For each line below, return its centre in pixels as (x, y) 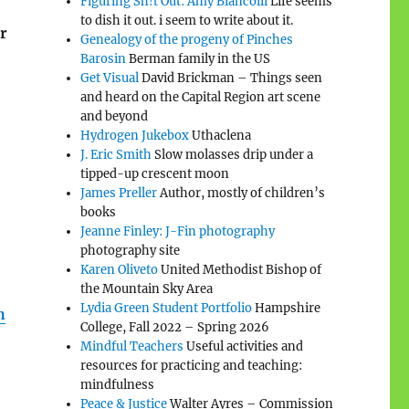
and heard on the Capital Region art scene (201, 97)
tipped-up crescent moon (155, 173)
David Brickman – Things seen (231, 78)
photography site (131, 250)
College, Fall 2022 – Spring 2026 (175, 327)
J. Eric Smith (116, 154)
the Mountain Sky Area (147, 288)
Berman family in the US (199, 58)
